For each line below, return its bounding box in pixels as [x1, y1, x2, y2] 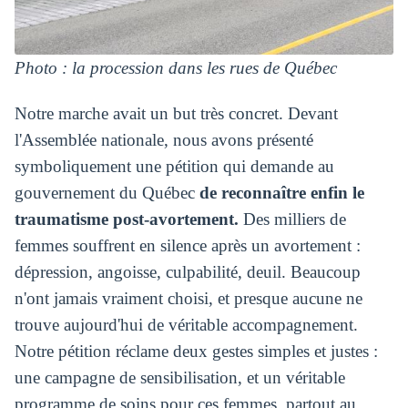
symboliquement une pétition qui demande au [14, 156, 334, 176]
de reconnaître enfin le [199, 182, 364, 202]
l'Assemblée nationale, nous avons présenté [14, 129, 313, 149]
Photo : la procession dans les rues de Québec [14, 57, 337, 77]
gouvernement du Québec [14, 182, 199, 202]
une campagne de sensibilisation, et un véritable [14, 367, 345, 387]
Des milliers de [238, 209, 346, 229]
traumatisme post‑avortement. [14, 209, 239, 229]
